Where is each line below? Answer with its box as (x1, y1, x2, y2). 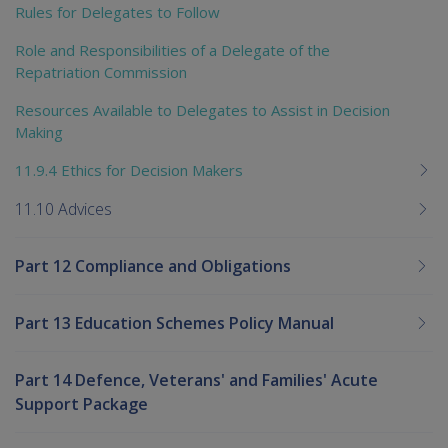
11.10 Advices (15, 197, 112, 220)
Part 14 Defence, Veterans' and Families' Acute (15, 368, 378, 391)
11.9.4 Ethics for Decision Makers (15, 159, 243, 180)
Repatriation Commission (15, 61, 187, 82)
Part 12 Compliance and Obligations (15, 254, 291, 277)
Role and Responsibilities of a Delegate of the (15, 39, 330, 60)
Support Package (15, 392, 148, 415)
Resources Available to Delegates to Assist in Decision (15, 99, 390, 120)
